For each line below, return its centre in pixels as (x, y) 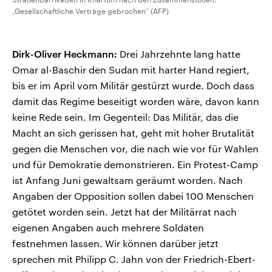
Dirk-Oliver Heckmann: (65, 54)
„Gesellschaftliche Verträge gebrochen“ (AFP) (90, 11)
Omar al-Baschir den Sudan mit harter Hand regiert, (131, 70)
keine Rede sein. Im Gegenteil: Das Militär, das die (125, 117)
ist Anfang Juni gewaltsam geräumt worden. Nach (127, 180)
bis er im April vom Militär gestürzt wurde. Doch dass (133, 86)
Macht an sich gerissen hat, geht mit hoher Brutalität (133, 133)
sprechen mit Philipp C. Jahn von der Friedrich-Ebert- (134, 259)
